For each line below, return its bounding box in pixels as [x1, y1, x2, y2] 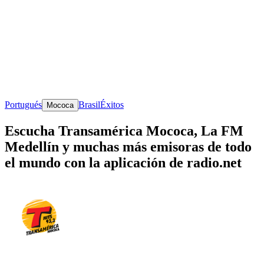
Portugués [5, 99, 42, 110]
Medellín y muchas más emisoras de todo [5, 138, 252, 154]
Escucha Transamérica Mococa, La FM [5, 123, 243, 138]
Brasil [78, 99, 100, 110]
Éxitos [100, 99, 124, 110]
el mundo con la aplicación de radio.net [5, 154, 242, 170]
